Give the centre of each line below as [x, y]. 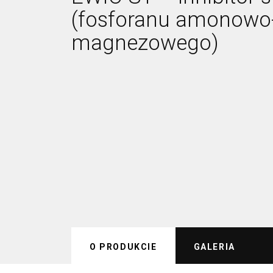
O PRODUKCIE [123, 247]
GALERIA [214, 247]
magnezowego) [145, 43]
